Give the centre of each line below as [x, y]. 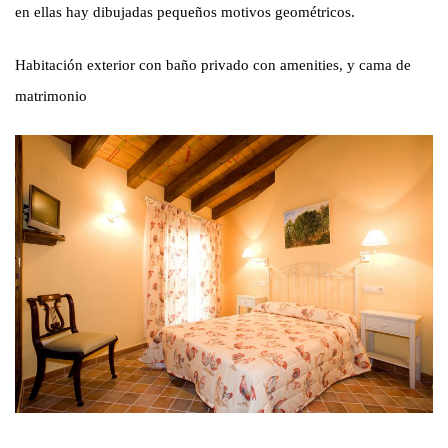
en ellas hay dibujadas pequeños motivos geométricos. [185, 11]
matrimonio [51, 96]
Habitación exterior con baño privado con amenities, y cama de [213, 65]
